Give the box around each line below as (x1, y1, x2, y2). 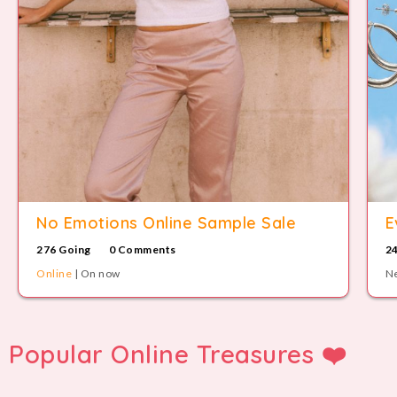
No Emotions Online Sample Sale (36, 213, 296, 233)
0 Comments (108, 242, 176, 256)
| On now (72, 266, 121, 280)
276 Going (36, 242, 91, 256)
